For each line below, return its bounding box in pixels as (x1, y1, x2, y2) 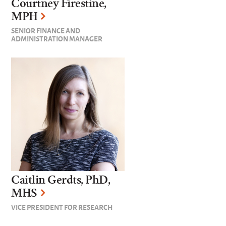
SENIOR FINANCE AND (11, 25, 81, 36)
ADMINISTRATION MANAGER (11, 33, 103, 44)
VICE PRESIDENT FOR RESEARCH (11, 202, 113, 212)
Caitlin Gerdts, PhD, (11, 173, 110, 187)
